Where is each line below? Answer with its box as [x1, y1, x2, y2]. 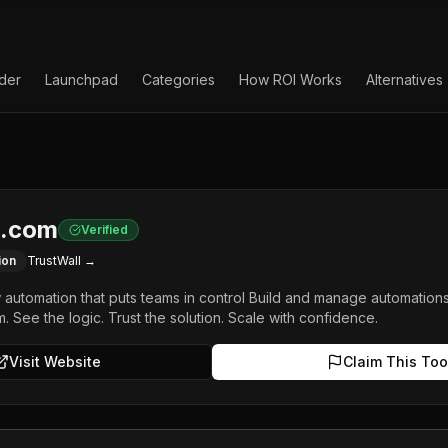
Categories [142, 71, 215, 88]
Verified [81, 222, 128, 237]
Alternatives [366, 71, 443, 88]
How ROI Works [239, 71, 342, 88]
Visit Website [8, 353, 101, 370]
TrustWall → [27, 253, 96, 268]
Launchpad [45, 71, 118, 88]
